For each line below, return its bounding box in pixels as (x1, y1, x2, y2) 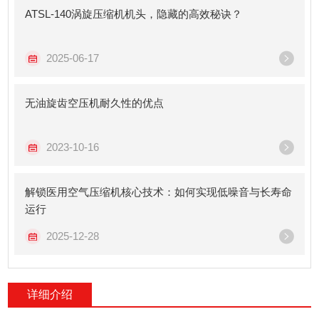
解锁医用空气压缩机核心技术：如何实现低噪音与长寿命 (25, 186, 293, 198)
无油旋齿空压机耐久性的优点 (25, 97, 164, 109)
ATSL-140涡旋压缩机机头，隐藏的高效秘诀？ (25, 8, 243, 20)
